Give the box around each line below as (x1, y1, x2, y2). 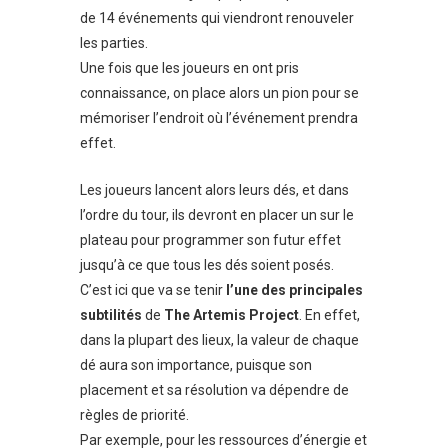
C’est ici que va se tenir (80, 281, 226, 298)
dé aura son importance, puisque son (80, 356, 312, 373)
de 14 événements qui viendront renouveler (80, 9, 354, 26)
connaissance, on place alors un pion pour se (80, 84, 359, 101)
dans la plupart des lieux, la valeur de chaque (80, 331, 359, 348)
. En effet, (299, 306, 360, 323)
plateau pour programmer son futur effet (80, 231, 341, 248)
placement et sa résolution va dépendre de (80, 381, 349, 398)
